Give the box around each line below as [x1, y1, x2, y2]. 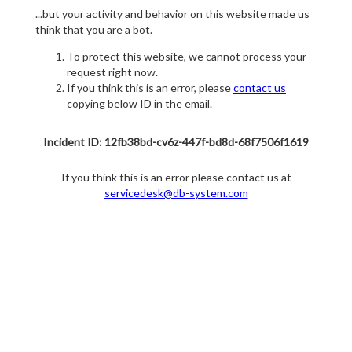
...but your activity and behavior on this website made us [35, 7, 310, 21]
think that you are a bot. [35, 23, 152, 37]
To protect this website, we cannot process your [67, 49, 306, 64]
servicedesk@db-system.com [104, 186, 248, 200]
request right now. [67, 65, 158, 79]
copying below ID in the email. [67, 97, 212, 111]
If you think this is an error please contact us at [60, 170, 291, 185]
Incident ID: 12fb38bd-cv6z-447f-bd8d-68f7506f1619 [43, 135, 309, 149]
